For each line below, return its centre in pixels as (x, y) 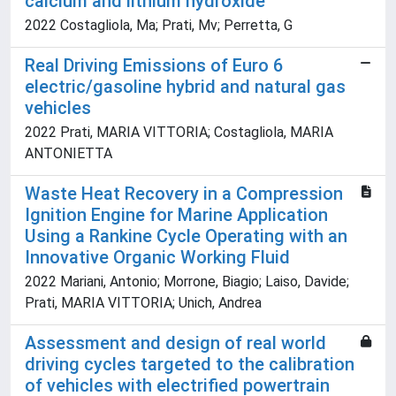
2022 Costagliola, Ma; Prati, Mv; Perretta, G (159, 26)
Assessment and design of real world (175, 343)
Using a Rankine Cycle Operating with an (186, 236)
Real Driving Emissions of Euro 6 (154, 66)
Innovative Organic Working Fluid (157, 258)
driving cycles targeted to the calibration (190, 365)
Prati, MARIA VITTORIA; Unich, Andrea (143, 303)
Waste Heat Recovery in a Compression (184, 194)
